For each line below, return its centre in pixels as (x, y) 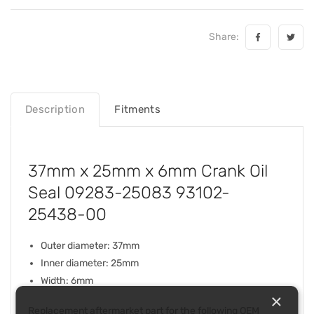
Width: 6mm (67, 280)
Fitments (138, 109)
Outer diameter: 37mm (90, 245)
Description (55, 109)
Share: (226, 36)
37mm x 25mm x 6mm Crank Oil (148, 171)
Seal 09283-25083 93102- (129, 192)
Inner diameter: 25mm (90, 263)
